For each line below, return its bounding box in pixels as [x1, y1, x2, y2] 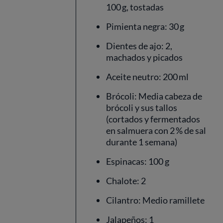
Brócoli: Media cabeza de [106, 91, 202, 102]
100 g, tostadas [106, 1, 164, 12]
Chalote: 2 [106, 175, 146, 186]
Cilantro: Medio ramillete [106, 195, 205, 206]
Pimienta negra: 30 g [106, 21, 184, 32]
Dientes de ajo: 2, [106, 40, 172, 51]
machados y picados [106, 52, 183, 63]
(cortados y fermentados [106, 113, 200, 124]
